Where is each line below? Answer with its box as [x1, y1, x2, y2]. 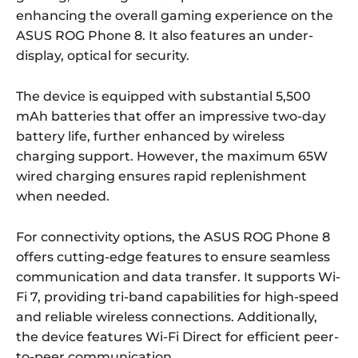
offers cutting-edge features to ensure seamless [16, 249, 330, 265]
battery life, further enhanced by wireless [16, 129, 284, 145]
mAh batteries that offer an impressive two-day [16, 109, 326, 125]
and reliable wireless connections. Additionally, [16, 309, 317, 325]
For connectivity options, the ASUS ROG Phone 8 [16, 229, 330, 245]
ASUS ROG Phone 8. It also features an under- [16, 28, 313, 44]
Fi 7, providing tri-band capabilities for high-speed [16, 289, 339, 305]
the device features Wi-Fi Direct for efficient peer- [16, 329, 339, 345]
